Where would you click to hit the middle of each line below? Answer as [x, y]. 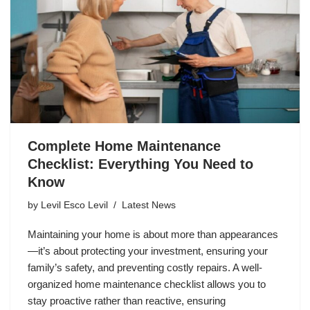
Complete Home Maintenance [124, 146]
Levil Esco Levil [74, 206]
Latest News [149, 206]
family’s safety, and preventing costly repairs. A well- [145, 268]
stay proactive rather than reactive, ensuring [127, 301]
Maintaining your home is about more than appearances [153, 235]
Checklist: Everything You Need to [140, 164]
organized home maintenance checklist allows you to [147, 284]
